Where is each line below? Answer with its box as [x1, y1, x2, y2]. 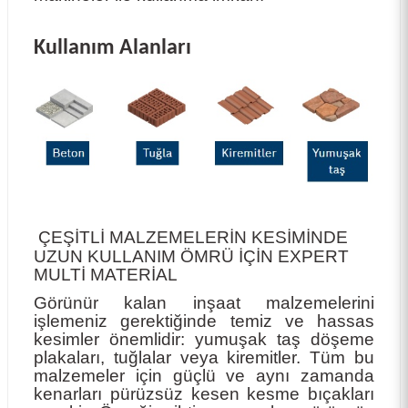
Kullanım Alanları [34, 36, 191, 59]
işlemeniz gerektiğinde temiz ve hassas [34, 311, 374, 331]
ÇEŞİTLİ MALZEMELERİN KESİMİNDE [34, 227, 348, 247]
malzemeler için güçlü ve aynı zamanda [34, 365, 374, 385]
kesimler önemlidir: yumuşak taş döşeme [34, 329, 374, 349]
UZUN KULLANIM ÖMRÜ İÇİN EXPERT [34, 246, 349, 266]
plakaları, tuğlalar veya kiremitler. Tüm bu [34, 347, 374, 367]
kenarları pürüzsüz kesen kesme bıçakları [34, 383, 374, 403]
